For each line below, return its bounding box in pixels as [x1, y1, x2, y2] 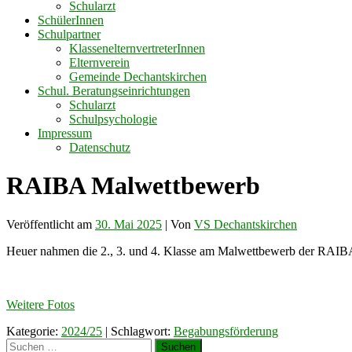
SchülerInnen [38, 13, 104, 27]
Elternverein [69, 55, 130, 69]
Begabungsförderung [174, 324, 278, 338]
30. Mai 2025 [95, 217, 162, 231]
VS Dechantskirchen [194, 217, 297, 231]
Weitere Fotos [6, 297, 75, 311]
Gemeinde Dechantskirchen [69, 69, 207, 83]
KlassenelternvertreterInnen [69, 41, 205, 55]
